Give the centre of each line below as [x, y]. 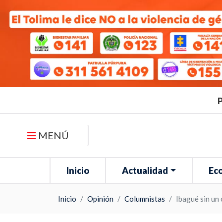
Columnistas [145, 199]
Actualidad [145, 170]
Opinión [100, 199]
